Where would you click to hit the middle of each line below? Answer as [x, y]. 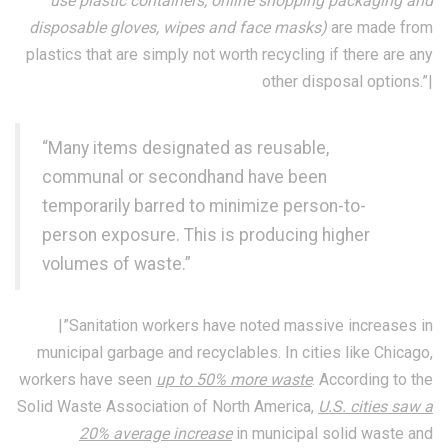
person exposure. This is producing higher [206, 234]
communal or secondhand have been [184, 176]
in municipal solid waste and [332, 433]
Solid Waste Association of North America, [167, 406]
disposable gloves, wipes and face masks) [178, 27]
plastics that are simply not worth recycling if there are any [229, 54]
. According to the [372, 379]
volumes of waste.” [116, 263]
